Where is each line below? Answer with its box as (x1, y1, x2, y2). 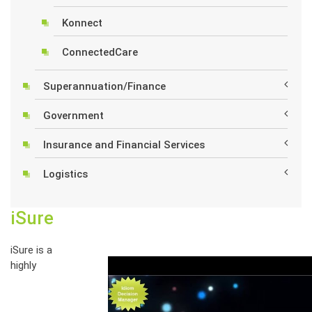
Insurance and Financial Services (43, 139, 205, 151)
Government (43, 109, 104, 122)
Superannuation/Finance (43, 80, 166, 93)
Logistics (43, 168, 88, 180)
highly (10, 259, 36, 272)
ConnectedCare (62, 46, 138, 58)
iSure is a (10, 244, 52, 256)
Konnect (62, 17, 102, 29)
